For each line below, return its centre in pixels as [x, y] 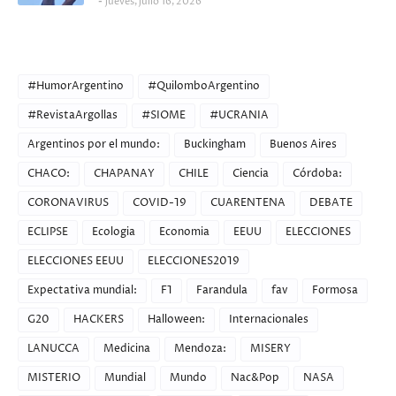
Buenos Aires [303, 145]
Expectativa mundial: [82, 290]
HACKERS [99, 320]
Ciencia [251, 174]
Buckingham [215, 145]
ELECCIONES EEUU [76, 261]
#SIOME [164, 115]
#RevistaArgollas [72, 115]
